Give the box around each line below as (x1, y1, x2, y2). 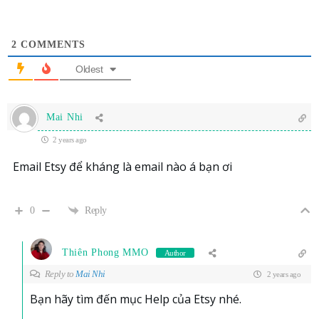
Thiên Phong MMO (62, 247, 149, 258)
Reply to (44, 268, 75, 279)
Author (164, 249, 186, 258)
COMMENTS (17, 38, 85, 50)
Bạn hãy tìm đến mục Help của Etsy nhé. (30, 291, 241, 307)
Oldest (75, 63, 103, 75)
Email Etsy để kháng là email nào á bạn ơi (13, 158, 232, 174)
